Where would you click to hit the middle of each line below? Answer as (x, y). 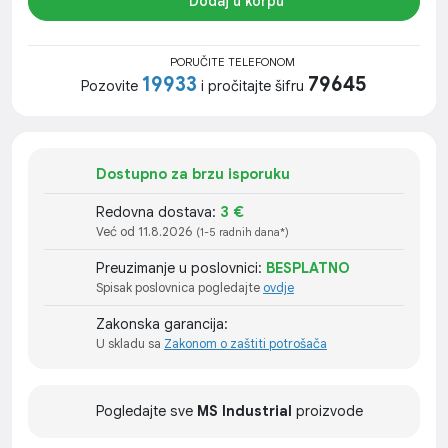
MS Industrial (244, 411)
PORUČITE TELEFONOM (231, 62)
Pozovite (111, 86)
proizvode (327, 411)
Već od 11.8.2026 (146, 232)
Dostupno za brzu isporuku (193, 174)
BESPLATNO (308, 268)
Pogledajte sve (146, 411)
